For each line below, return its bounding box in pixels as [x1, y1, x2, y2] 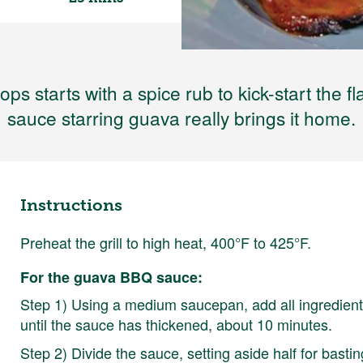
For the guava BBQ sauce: [20, 266, 203, 288]
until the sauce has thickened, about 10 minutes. [20, 313, 333, 335]
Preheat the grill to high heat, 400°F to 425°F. [20, 231, 312, 253]
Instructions [20, 194, 123, 215]
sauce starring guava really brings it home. [7, 105, 356, 131]
